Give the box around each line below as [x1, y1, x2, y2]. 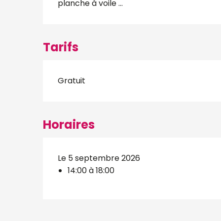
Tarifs [43, 39, 79, 55]
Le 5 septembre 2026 [58, 152, 141, 164]
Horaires [43, 116, 95, 133]
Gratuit [58, 75, 86, 86]
